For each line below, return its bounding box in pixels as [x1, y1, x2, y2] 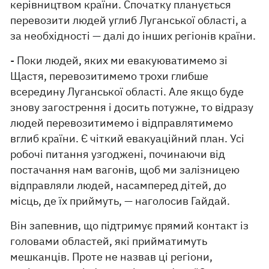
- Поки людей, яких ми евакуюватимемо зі [10, 53, 228, 67]
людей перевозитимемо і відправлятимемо [10, 116, 234, 130]
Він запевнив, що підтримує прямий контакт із [10, 219, 249, 232]
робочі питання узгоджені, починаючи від [10, 147, 226, 161]
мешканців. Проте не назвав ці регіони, [10, 250, 213, 264]
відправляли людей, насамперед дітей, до [10, 178, 227, 192]
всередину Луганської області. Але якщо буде [10, 85, 244, 98]
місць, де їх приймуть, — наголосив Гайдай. [10, 194, 231, 208]
